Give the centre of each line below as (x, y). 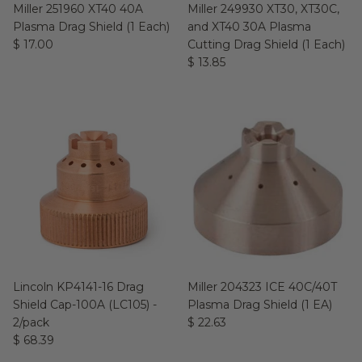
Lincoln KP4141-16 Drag (78, 287)
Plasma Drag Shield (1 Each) (91, 27)
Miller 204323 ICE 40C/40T (262, 287)
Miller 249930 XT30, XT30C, (263, 9)
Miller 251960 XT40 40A (78, 9)
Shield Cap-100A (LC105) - (85, 305)
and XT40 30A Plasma (249, 27)
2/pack (31, 322)
